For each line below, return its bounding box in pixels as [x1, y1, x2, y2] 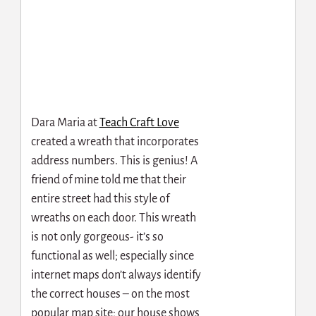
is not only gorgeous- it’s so [30, 230, 164, 243]
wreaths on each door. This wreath [30, 211, 196, 224]
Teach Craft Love [99, 116, 179, 129]
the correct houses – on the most [30, 287, 190, 300]
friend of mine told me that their [30, 173, 186, 186]
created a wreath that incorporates [30, 135, 199, 148]
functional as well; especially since [30, 249, 194, 262]
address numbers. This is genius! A [30, 154, 197, 167]
